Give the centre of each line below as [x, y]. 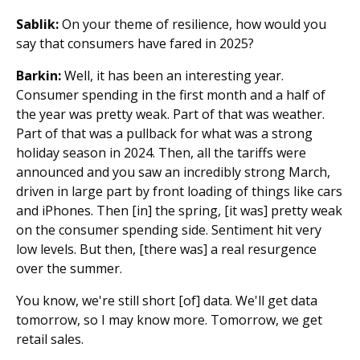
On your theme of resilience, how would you [192, 24]
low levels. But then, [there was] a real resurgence [166, 249]
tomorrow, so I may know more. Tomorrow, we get [169, 320]
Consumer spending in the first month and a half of [171, 95]
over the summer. [69, 268]
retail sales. [50, 339]
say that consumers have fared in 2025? [135, 43]
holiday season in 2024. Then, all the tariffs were [161, 153]
